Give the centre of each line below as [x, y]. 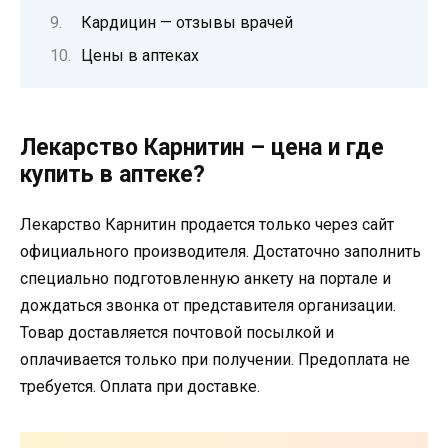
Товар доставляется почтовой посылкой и [177, 332]
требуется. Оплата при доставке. [140, 386]
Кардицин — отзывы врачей [186, 23]
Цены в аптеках [139, 56]
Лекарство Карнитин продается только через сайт [207, 224]
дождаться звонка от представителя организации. [208, 305]
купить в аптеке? [112, 174]
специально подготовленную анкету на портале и [205, 278]
